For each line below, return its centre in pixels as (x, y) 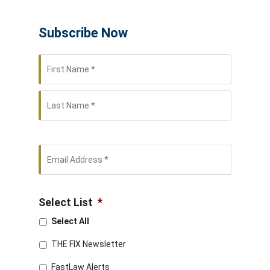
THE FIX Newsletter (89, 244)
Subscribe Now (83, 33)
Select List (66, 202)
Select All (70, 221)
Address (60, 167)
